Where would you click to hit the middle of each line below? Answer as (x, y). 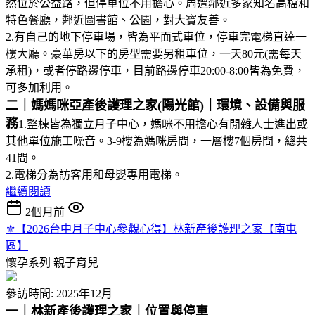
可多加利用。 (39, 87)
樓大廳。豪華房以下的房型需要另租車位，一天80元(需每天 (154, 53)
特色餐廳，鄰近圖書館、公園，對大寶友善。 (118, 20)
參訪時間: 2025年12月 (59, 293)
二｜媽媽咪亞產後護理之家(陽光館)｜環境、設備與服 (155, 105)
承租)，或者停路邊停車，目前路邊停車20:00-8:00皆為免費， (155, 70)
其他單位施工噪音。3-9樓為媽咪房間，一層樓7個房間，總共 (156, 141)
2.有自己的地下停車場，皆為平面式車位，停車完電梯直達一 (156, 37)
